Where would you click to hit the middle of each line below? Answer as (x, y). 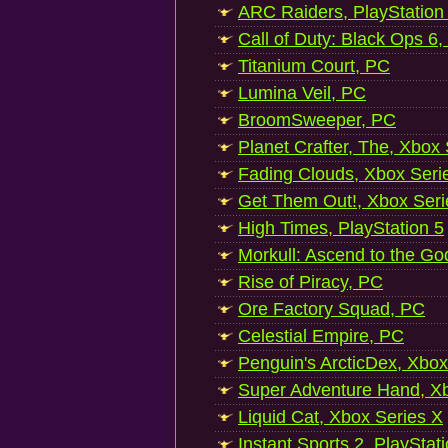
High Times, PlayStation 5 (341, 228)
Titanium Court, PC (314, 66)
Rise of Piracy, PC (310, 282)
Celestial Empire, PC (321, 336)
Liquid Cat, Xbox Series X (340, 417)
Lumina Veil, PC (302, 93)
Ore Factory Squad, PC (331, 309)
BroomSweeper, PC (317, 120)
